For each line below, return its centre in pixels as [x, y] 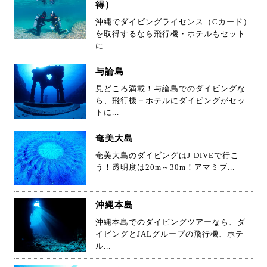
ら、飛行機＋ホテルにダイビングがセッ [170, 100]
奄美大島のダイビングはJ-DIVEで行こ [167, 155]
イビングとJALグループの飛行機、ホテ [170, 234]
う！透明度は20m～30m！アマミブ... [165, 167]
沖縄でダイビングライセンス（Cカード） [173, 22]
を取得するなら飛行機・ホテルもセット [170, 34]
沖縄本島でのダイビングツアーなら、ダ [170, 222]
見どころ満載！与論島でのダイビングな [170, 89]
